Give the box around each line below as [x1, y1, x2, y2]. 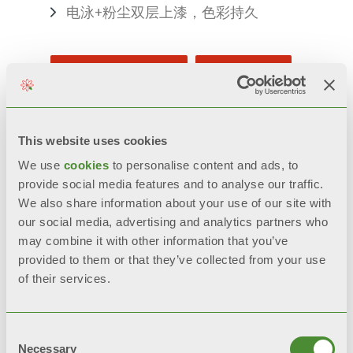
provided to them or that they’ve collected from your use [18, 253, 325, 266]
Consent [6, 326, 50, 340]
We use [18, 158, 64, 172]
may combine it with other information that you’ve [18, 234, 288, 247]
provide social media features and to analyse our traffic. [18, 177, 324, 191]
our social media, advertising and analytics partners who [18, 215, 328, 229]
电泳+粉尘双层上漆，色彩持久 [66, 2, 258, 22]
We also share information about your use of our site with [18, 196, 332, 210]
